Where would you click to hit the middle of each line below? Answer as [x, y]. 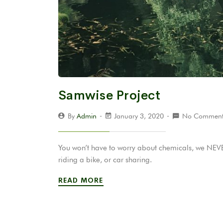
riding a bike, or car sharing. [105, 160]
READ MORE [82, 180]
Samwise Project [109, 96]
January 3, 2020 [139, 116]
